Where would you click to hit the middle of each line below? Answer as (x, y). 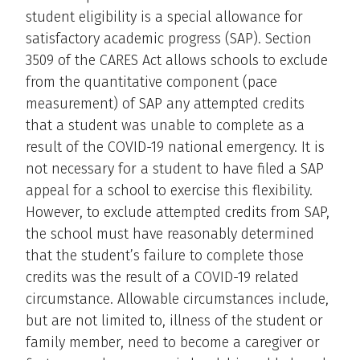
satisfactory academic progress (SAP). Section (169, 38)
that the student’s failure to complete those (165, 255)
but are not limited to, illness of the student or (174, 320)
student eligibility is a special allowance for (164, 16)
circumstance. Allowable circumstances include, (177, 299)
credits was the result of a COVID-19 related (162, 277)
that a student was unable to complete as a (165, 125)
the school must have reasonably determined (170, 233)
